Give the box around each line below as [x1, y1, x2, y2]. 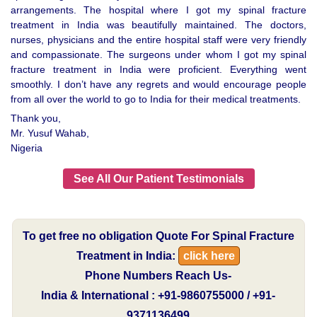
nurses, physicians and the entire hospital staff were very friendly [11, 34, 306, 46]
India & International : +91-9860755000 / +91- [41, 289, 276, 301]
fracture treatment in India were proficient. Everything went [11, 64, 306, 76]
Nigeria [11, 142, 42, 154]
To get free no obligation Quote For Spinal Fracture [22, 229, 294, 242]
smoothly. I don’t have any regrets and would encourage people [11, 79, 306, 91]
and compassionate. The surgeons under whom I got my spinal [11, 49, 306, 61]
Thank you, [11, 113, 61, 125]
